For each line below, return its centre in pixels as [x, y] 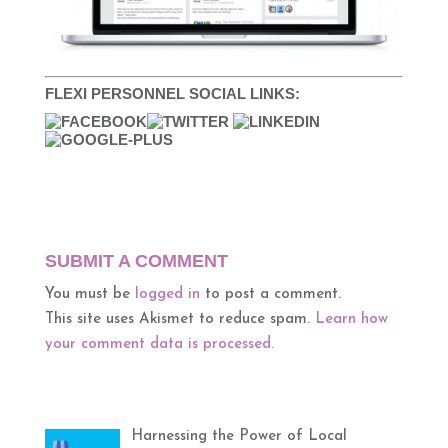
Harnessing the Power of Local [239, 437]
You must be [89, 295]
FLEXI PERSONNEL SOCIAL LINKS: [172, 94]
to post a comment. [270, 295]
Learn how [351, 320]
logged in [167, 295]
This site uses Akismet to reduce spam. [179, 320]
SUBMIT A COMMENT [136, 261]
